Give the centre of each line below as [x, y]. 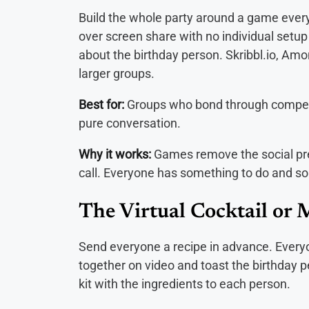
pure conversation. [130, 123]
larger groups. [117, 73]
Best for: [103, 104]
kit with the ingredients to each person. [185, 283]
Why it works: [116, 154]
